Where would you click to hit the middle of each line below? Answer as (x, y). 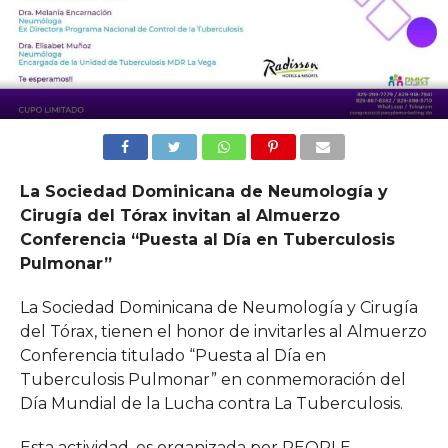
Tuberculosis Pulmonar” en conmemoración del (212, 379)
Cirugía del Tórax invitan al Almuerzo (179, 215)
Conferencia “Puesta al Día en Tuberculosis (207, 239)
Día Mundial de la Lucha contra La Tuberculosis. (211, 403)
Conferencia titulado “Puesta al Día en (172, 355)
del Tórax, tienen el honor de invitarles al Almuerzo (223, 331)
